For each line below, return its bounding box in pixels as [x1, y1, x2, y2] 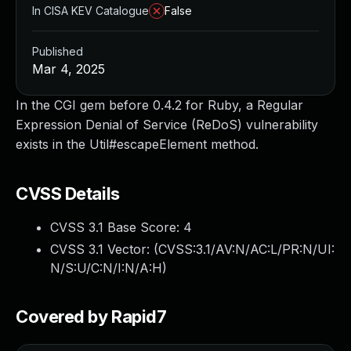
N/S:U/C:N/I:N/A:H [50, 260, 162, 276]
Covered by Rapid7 [16, 306, 167, 327]
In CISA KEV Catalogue [32, 4, 149, 17]
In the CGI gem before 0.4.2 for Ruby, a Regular [16, 97, 303, 113]
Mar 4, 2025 [32, 61, 105, 77]
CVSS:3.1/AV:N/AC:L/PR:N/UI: [158, 241, 335, 257]
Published [32, 45, 83, 58]
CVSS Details [16, 183, 120, 204]
